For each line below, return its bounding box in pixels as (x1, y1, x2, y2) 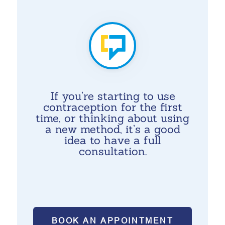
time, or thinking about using (36, 111, 189, 125)
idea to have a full (64, 133, 161, 147)
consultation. (78, 144, 147, 158)
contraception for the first (43, 100, 182, 114)
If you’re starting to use (50, 89, 175, 103)
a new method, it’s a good (45, 122, 180, 136)
